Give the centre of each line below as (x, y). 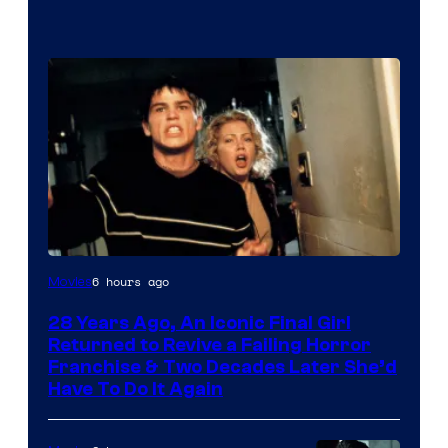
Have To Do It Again (135, 388)
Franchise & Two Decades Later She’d (222, 366)
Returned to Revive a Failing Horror (209, 344)
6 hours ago (130, 281)
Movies (70, 281)
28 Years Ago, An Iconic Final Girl (199, 322)
